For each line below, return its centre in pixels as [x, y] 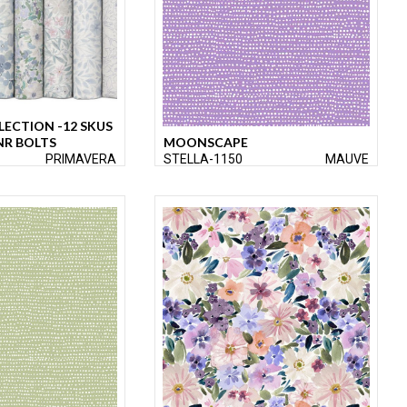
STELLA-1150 [203, 159]
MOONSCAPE [206, 143]
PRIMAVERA [81, 159]
